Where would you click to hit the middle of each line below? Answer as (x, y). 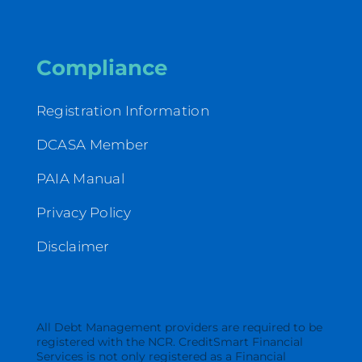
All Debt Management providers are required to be (179, 327)
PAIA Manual (80, 178)
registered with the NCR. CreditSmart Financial (169, 341)
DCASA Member (93, 144)
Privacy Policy (83, 212)
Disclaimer (73, 246)
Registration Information (122, 110)
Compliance (101, 67)
